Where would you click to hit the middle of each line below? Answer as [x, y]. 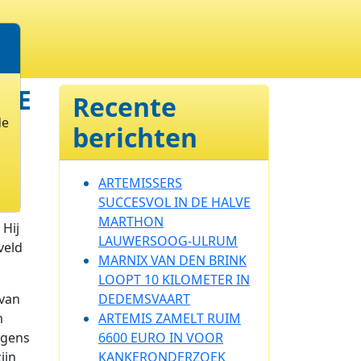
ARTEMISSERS [140, 183]
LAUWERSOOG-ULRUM [168, 241]
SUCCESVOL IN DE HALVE [174, 202]
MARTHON [131, 222]
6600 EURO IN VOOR [161, 338]
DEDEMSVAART [144, 299]
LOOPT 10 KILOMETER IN [174, 280]
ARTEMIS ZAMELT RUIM [170, 318]
